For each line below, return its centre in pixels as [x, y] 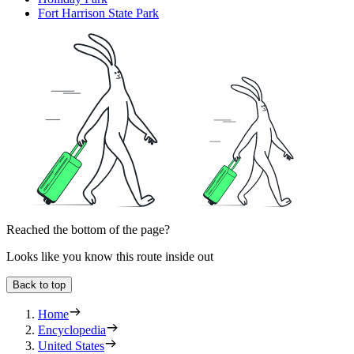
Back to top [39, 285]
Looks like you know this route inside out [110, 257]
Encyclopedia [72, 330]
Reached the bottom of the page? [88, 230]
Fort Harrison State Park [98, 13]
